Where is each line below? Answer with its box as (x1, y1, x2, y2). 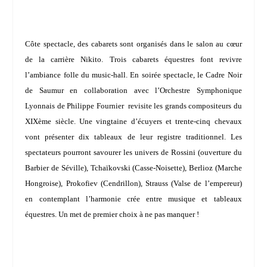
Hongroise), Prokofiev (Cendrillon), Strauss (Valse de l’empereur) (25, 179, 242, 188)
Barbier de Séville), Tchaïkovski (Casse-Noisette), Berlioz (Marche (25, 163, 242, 173)
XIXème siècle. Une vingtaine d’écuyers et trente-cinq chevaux (25, 117, 242, 126)
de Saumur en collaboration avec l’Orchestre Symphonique (25, 86, 242, 95)
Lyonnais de (25, 101, 67, 111)
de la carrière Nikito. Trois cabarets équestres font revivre (25, 55, 242, 64)
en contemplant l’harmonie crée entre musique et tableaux (25, 194, 242, 204)
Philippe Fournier (67, 101, 126, 111)
